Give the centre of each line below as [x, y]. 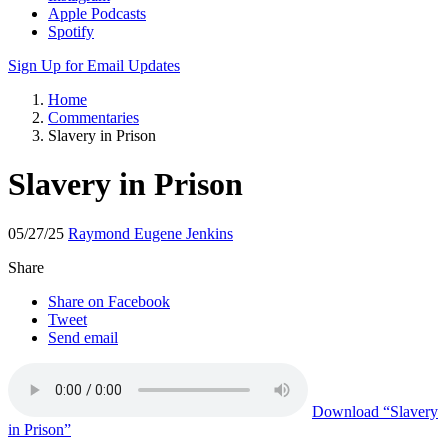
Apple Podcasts [97, 13]
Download [345, 411]
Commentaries [93, 117]
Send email [83, 337]
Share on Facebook [109, 301]
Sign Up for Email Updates [94, 65]
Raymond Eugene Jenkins [150, 233]
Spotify [71, 31]
